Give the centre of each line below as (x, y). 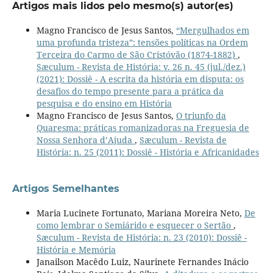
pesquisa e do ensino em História (104, 103)
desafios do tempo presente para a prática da (130, 91)
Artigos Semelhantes (66, 188)
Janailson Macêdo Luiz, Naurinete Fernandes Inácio (142, 261)
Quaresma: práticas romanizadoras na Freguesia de (143, 127)
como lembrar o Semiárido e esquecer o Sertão (135, 225)
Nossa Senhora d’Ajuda (85, 140)
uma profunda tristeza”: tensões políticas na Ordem (142, 42)
